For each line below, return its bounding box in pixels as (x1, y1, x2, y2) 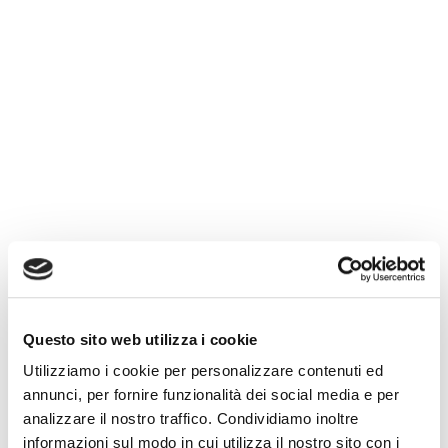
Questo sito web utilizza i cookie (23, 330, 258, 348)
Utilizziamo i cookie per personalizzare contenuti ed (23, 362, 383, 380)
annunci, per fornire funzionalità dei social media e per (23, 386, 399, 404)
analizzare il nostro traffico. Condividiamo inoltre (23, 410, 359, 428)
